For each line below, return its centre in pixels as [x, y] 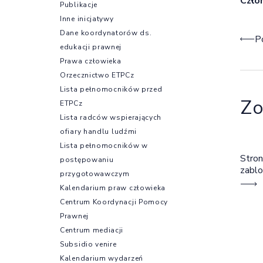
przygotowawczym [95, 173]
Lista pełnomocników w [104, 145]
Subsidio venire [88, 244]
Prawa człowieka [91, 61]
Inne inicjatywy [87, 18]
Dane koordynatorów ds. [106, 33]
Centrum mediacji [92, 230]
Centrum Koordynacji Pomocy [114, 202]
